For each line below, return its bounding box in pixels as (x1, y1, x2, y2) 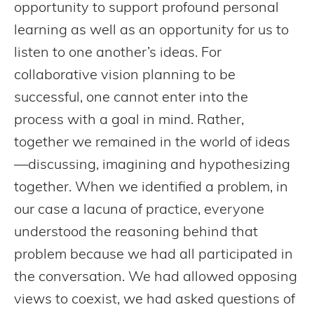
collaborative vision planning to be (14, 68, 235, 83)
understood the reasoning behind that (14, 225, 258, 240)
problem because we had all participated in (14, 247, 293, 262)
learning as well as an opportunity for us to (14, 23, 289, 38)
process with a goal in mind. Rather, (14, 113, 244, 128)
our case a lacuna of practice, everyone (14, 203, 264, 217)
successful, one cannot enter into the (14, 90, 248, 105)
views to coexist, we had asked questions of (14, 292, 295, 307)
